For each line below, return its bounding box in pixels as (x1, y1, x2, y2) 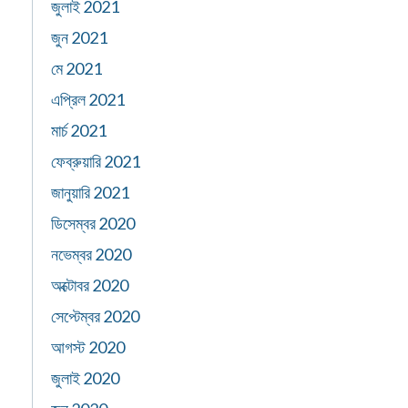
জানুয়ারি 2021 (51, 182, 129, 202)
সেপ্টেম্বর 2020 (51, 306, 139, 326)
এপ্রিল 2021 (51, 89, 125, 109)
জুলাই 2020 (51, 368, 119, 388)
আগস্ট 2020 (51, 337, 125, 357)
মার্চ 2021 (51, 120, 107, 140)
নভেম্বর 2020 (51, 244, 131, 264)
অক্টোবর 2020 (51, 275, 128, 295)
